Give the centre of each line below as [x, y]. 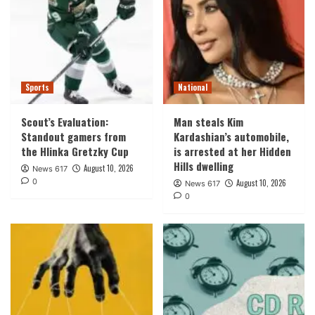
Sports [37, 87]
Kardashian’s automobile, [231, 136]
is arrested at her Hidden [232, 151]
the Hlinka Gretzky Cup [75, 151]
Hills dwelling [203, 166]
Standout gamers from [73, 136]
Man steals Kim [208, 121]
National [192, 87]
